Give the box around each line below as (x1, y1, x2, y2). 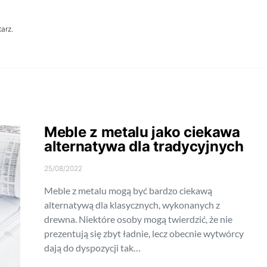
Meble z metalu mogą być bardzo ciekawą (44, 185, 212, 196)
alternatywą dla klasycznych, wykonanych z (44, 199, 220, 210)
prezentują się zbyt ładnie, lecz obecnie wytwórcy (44, 228, 244, 239)
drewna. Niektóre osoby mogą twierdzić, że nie (44, 213, 232, 225)
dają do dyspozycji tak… (44, 242, 141, 253)
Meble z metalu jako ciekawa (44, 123, 240, 141)
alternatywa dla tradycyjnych (44, 138, 244, 155)
